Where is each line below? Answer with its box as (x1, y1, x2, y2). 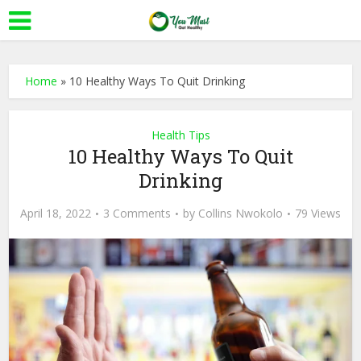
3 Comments (103, 205, 171, 221)
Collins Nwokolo (198, 205, 283, 221)
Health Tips (151, 127, 210, 143)
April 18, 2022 (20, 205, 91, 221)
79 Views (295, 205, 341, 221)
